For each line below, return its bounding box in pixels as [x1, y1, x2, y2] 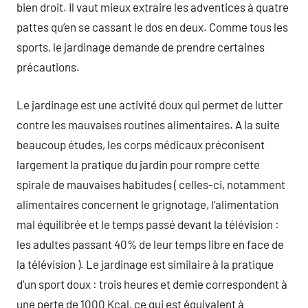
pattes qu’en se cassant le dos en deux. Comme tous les [16, 20, 288, 34]
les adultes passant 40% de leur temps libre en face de [16, 236, 284, 251]
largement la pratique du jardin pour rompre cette [16, 157, 260, 171]
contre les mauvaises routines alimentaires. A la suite [16, 117, 280, 131]
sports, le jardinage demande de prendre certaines [16, 40, 265, 54]
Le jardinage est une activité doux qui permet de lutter [16, 97, 283, 111]
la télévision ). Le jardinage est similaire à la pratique [16, 256, 274, 271]
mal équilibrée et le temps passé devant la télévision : [16, 217, 279, 231]
